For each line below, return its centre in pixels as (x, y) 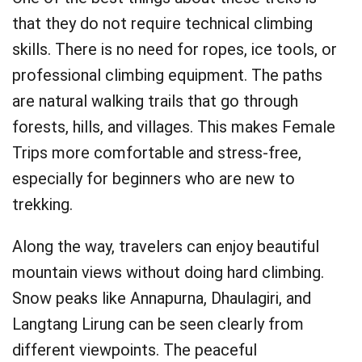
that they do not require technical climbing (162, 23)
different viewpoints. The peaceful (135, 350)
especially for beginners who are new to (154, 179)
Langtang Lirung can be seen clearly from (158, 324)
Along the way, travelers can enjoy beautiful (166, 246)
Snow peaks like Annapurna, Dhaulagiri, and (162, 298)
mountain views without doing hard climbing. (168, 272)
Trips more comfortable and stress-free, (157, 153)
